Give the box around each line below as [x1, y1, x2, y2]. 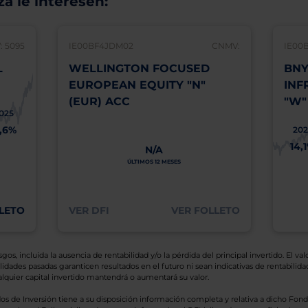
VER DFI [68, 204, 109, 217]
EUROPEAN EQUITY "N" [68, 78, 206, 91]
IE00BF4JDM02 [68, 41, 133, 51]
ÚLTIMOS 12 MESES [127, 158, 181, 165]
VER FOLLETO [170, 204, 240, 217]
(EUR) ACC [68, 95, 130, 108]
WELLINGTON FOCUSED [68, 62, 210, 75]
